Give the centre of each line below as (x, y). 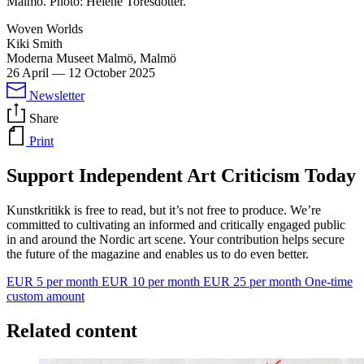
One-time (329, 281)
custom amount (45, 296)
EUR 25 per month (254, 281)
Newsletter (57, 95)
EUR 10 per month (152, 281)
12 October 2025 (112, 72)
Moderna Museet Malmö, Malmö (91, 58)
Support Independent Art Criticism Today (181, 175)
